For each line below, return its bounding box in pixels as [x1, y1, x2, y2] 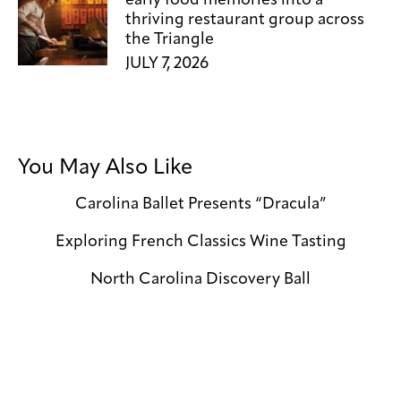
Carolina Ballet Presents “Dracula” [74, 196, 327, 213]
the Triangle [125, 30, 214, 47]
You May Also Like [18, 157, 192, 179]
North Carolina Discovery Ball [90, 271, 311, 288]
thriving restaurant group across [125, 11, 364, 28]
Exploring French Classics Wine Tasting [55, 234, 346, 251]
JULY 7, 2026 [125, 55, 209, 73]
